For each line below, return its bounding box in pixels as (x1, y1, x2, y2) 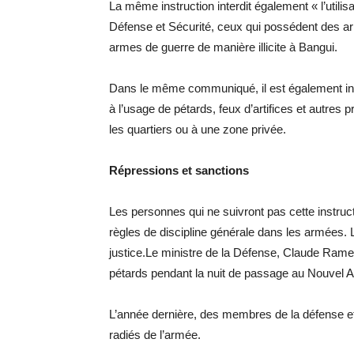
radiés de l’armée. (109, 328, 201, 342)
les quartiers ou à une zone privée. (109, 122, 286, 137)
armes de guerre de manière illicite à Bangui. (109, 40, 337, 55)
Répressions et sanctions (109, 164, 249, 178)
